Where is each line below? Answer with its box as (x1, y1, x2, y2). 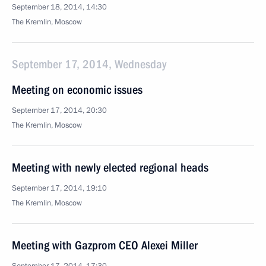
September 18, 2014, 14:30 (12, 2, 107, 12)
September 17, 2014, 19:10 (12, 183, 107, 194)
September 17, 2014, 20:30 (12, 105, 107, 116)
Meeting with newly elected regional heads (12, 160, 208, 175)
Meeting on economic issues (12, 83, 142, 97)
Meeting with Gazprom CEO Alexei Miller (12, 238, 198, 252)
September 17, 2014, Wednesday (12, 57, 166, 71)
